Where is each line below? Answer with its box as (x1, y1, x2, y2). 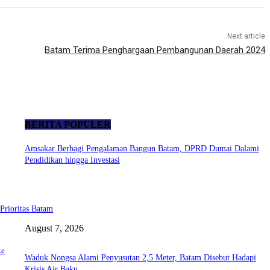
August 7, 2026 (24, 222, 84, 233)
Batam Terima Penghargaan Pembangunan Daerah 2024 (44, 45, 265, 56)
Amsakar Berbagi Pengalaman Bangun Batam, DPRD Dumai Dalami (24, 143, 259, 153)
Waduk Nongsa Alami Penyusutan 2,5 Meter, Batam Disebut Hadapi (24, 253, 256, 262)
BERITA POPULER (24, 119, 111, 130)
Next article (227, 32, 265, 41)
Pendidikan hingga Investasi (24, 155, 120, 165)
